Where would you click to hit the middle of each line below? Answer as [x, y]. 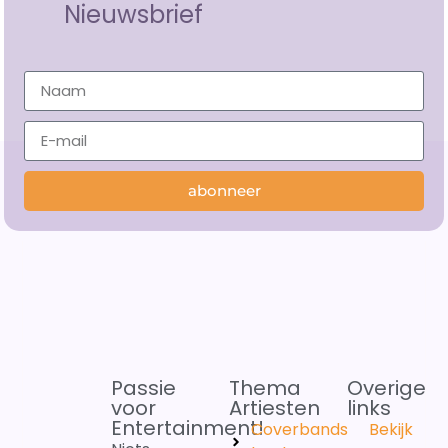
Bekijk [391, 430]
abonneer [224, 191]
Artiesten [274, 408]
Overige [386, 388]
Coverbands [300, 430]
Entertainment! [187, 428]
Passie [143, 388]
